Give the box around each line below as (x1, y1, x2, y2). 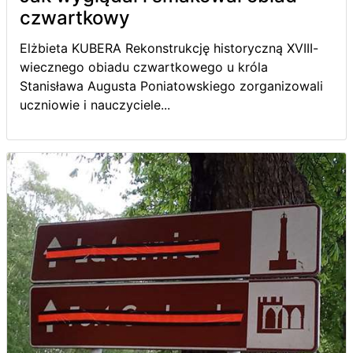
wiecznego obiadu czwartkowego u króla (20, 58, 268, 75)
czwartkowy (20, 6, 130, 29)
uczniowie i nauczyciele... (20, 96, 170, 113)
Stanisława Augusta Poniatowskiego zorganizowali (20, 77, 323, 94)
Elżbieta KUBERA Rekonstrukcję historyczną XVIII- (20, 39, 318, 56)
